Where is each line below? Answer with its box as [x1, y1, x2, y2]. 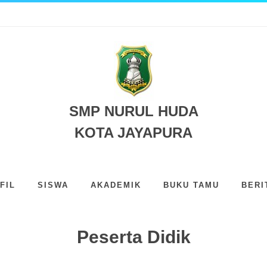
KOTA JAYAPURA [74, 125, 193, 141]
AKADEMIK [91, 181, 141, 190]
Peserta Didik [76, 227, 191, 247]
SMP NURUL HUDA [69, 103, 198, 119]
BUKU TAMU [163, 181, 219, 190]
